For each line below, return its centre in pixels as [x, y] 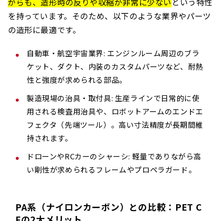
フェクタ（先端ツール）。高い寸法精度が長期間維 [115, 125]
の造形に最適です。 [44, 30]
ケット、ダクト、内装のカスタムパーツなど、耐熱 [115, 67]
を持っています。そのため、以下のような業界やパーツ [110, 16]
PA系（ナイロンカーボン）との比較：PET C [109, 207]
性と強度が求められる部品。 [77, 80]
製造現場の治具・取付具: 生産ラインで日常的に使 [113, 98]
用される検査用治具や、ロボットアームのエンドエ [115, 111]
